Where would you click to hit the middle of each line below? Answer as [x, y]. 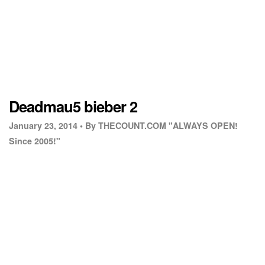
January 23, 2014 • [46, 126]
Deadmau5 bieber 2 [73, 106]
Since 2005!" [35, 141]
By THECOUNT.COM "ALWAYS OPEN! [161, 126]
